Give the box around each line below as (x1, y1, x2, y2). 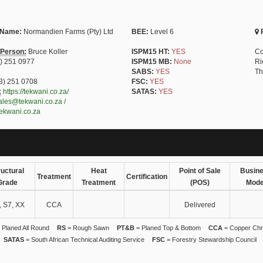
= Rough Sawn (66, 224, 109, 231)
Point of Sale (178, 166, 221, 175)
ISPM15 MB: (131, 57, 172, 66)
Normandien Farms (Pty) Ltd (21, 27, 113, 36)
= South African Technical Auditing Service (24, 235, 144, 243)
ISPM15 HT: (131, 47, 170, 56)
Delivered (184, 200, 215, 209)
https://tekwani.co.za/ (2, 87, 69, 96)
